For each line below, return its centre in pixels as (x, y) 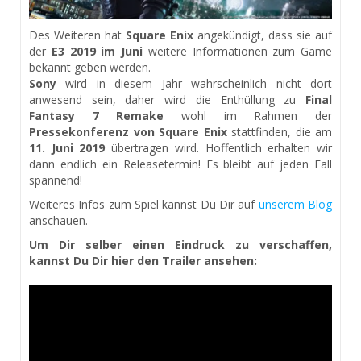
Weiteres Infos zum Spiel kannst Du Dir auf (144, 204)
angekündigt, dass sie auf (263, 35)
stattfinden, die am (279, 131)
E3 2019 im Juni (94, 51)
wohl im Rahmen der (248, 115)
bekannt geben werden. (90, 67)
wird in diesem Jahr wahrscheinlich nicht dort (194, 83)
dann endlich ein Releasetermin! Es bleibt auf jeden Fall (180, 164)
